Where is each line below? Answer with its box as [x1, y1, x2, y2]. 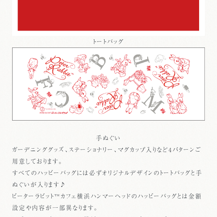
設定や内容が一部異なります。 [12, 203, 98, 213]
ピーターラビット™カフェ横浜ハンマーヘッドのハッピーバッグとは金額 [12, 192, 202, 201]
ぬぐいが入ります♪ [12, 180, 66, 189]
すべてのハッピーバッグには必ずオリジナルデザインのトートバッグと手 [12, 169, 202, 178]
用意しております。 [12, 157, 62, 166]
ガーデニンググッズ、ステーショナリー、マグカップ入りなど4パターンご [12, 145, 201, 155]
